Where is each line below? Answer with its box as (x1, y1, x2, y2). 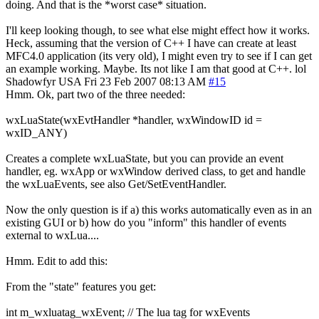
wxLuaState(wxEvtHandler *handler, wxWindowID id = (6, 113, 262, 126)
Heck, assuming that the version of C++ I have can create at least (6, 36, 296, 49)
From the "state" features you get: (6, 280, 156, 293)
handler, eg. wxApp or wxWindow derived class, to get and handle (6, 164, 305, 177)
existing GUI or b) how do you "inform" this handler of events (6, 216, 286, 229)
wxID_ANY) (6, 126, 67, 139)
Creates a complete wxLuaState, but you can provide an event (6, 152, 283, 164)
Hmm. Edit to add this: (6, 254, 108, 267)
